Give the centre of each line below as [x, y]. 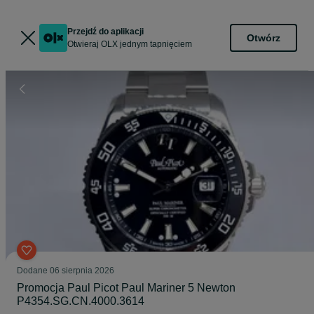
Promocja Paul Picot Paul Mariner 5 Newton [126, 288]
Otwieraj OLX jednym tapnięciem [130, 44]
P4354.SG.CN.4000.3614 [81, 301]
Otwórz [264, 37]
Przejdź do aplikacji [105, 32]
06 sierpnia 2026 [82, 271]
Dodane [33, 271]
